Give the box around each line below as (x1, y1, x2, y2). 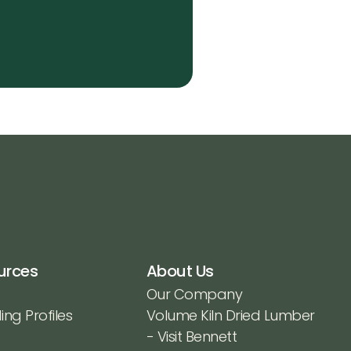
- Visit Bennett (146, 327, 237, 346)
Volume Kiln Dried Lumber (146, 306, 315, 325)
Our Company (146, 284, 243, 304)
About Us (146, 260, 214, 282)
